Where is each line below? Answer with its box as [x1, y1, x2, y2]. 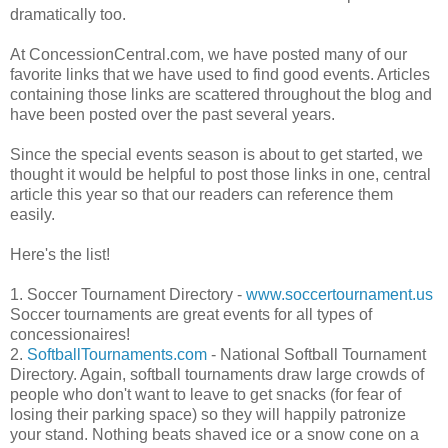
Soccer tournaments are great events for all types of [10, 306, 372, 324]
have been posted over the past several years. [10, 106, 335, 124]
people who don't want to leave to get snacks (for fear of [10, 386, 401, 404]
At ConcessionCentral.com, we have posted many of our [10, 46, 407, 64]
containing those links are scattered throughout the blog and [10, 86, 432, 104]
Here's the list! [10, 246, 110, 264]
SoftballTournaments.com [27, 346, 207, 364]
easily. [10, 206, 55, 224]
